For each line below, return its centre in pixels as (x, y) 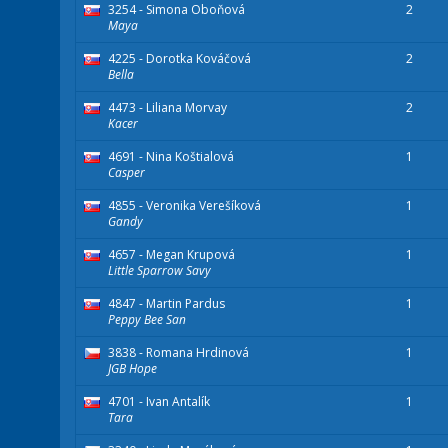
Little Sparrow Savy (159, 271)
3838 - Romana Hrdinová (178, 353)
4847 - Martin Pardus (166, 304)
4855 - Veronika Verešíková (184, 206)
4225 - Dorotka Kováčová (179, 59)
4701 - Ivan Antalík (159, 402)
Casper (126, 173)
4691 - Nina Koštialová (171, 157)
